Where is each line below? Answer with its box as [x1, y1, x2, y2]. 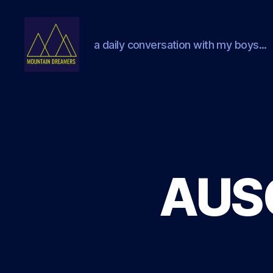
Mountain [24, 71, 71, 84]
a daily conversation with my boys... [94, 38, 267, 51]
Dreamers [24, 85, 75, 97]
